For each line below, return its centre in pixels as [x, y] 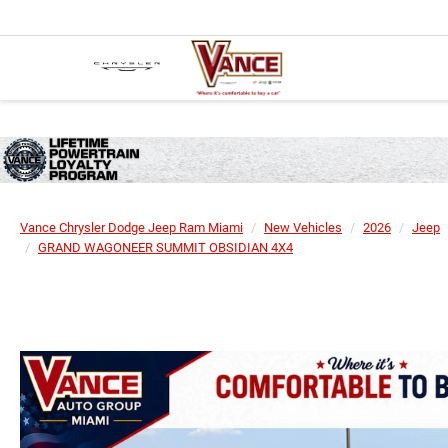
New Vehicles [303, 228]
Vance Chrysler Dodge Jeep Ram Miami [131, 228]
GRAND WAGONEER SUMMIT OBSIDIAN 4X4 [165, 248]
